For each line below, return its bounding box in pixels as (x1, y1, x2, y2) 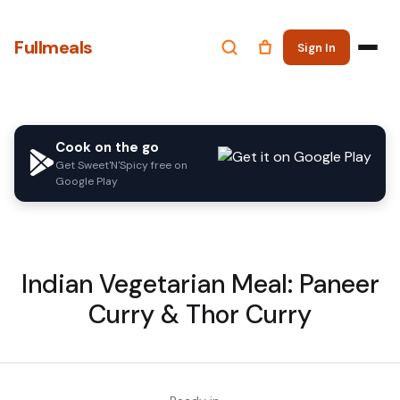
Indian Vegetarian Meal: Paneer (21, 268, 379, 301)
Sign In (297, 39, 336, 55)
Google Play (55, 174, 118, 188)
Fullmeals (14, 36, 93, 59)
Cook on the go (55, 138, 159, 156)
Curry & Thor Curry (88, 298, 312, 331)
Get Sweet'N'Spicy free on (55, 158, 187, 172)
